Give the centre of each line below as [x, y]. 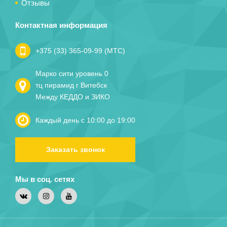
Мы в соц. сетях [45, 179]
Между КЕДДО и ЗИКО [73, 97]
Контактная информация [61, 25]
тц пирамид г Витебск [71, 85]
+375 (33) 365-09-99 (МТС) [80, 50]
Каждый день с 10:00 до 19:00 [85, 120]
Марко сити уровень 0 [72, 73]
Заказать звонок [75, 149]
